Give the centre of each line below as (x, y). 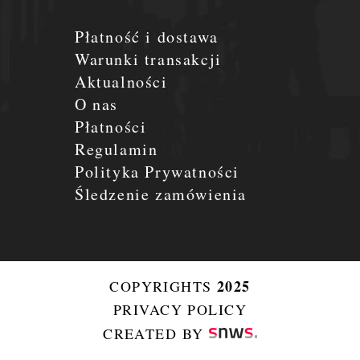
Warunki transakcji (148, 59)
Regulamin (117, 149)
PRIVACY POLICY (180, 310)
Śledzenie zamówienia (161, 194)
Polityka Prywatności (157, 171)
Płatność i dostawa (147, 36)
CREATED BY (156, 333)
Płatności (111, 126)
